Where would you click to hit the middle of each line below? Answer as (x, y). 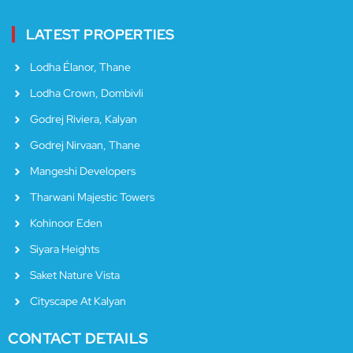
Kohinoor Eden (66, 223)
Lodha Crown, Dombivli (86, 93)
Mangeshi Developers (82, 171)
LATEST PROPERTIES (100, 35)
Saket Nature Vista (74, 275)
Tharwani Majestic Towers (92, 197)
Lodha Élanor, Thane (80, 67)
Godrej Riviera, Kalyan (83, 119)
